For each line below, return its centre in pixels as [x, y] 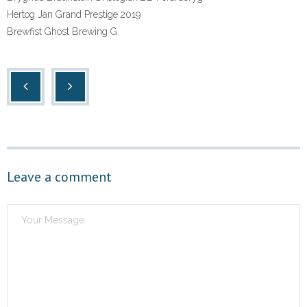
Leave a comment [59, 177]
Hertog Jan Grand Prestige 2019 [74, 14]
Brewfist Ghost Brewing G [62, 32]
